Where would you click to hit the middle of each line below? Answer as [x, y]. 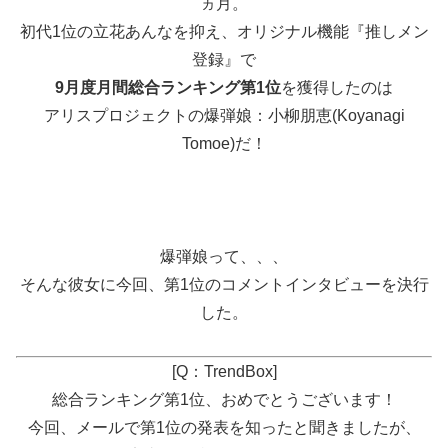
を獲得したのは [337, 87]
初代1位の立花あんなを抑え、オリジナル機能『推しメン [224, 31]
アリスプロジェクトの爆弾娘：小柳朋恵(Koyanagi [224, 115]
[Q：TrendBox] [224, 372]
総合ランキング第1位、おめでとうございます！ [224, 400]
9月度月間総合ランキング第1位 [168, 87]
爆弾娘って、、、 [224, 257]
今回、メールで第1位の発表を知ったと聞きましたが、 [224, 428]
